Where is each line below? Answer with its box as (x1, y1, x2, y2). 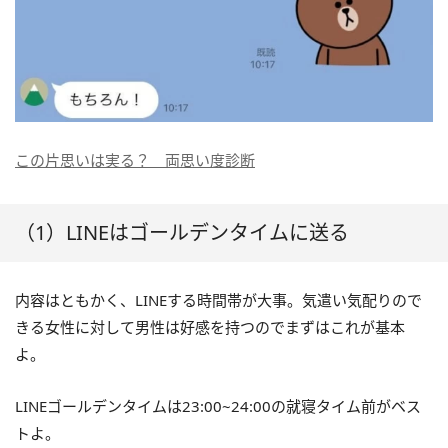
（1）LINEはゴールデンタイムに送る (15, 218, 349, 246)
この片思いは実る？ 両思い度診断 (15, 149, 255, 170)
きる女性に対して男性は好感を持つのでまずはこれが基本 (15, 316, 405, 337)
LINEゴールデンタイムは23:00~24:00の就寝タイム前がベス (15, 395, 421, 416)
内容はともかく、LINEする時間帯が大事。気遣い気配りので (15, 289, 422, 310)
